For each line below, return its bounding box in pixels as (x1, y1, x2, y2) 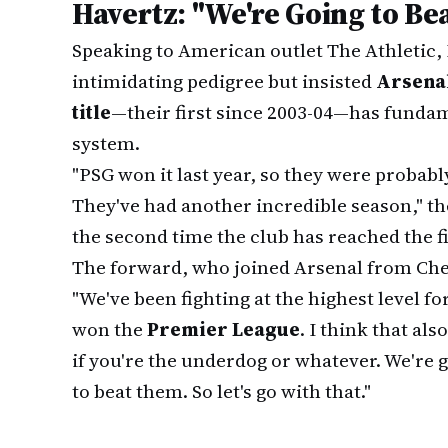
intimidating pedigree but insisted (72, 68, 376, 94)
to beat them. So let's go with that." (72, 378, 371, 404)
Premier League (147, 316, 300, 342)
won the (72, 316, 147, 342)
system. (72, 130, 140, 156)
